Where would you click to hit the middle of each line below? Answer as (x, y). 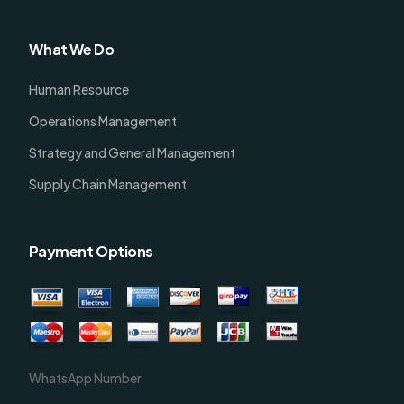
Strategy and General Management (133, 153)
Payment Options (91, 252)
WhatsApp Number (86, 378)
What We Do (72, 50)
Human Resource (79, 90)
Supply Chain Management (108, 184)
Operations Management (103, 121)
